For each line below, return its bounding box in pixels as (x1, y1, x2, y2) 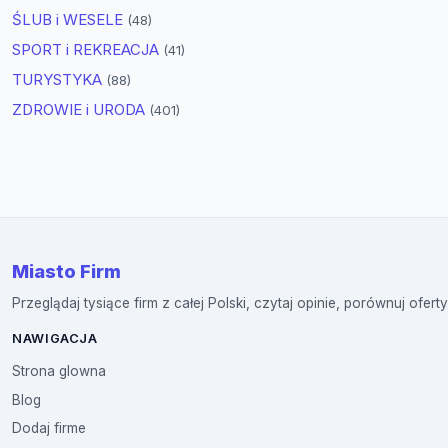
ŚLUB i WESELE (12, 10, 127, 30)
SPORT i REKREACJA (12, 40, 163, 60)
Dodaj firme (12, 419, 86, 436)
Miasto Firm (12, 260, 121, 283)
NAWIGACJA (12, 331, 98, 347)
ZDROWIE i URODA (12, 100, 149, 120)
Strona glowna (12, 363, 106, 380)
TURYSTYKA (12, 70, 106, 90)
